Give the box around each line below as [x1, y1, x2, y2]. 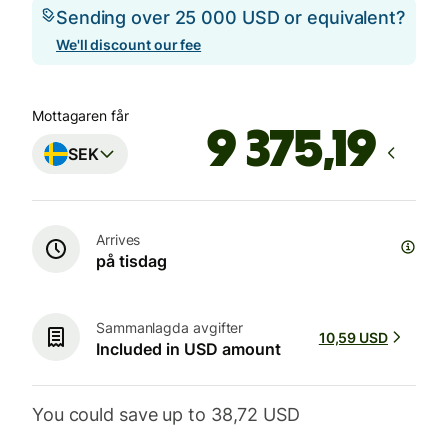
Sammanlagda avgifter [96, 318, 244, 336]
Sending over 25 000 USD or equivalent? [56, 7, 405, 29]
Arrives [96, 230, 141, 248]
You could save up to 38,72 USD [32, 404, 300, 426]
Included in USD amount [96, 338, 281, 359]
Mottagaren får [32, 107, 129, 125]
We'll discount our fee [56, 36, 202, 54]
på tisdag [96, 250, 167, 271]
